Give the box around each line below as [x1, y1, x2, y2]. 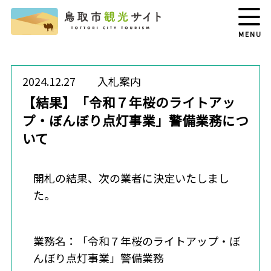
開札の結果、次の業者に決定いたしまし [33, 169, 229, 186]
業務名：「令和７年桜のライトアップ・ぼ [33, 232, 240, 249]
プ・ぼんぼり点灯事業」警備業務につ [22, 111, 249, 130]
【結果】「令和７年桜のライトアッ [22, 93, 235, 112]
